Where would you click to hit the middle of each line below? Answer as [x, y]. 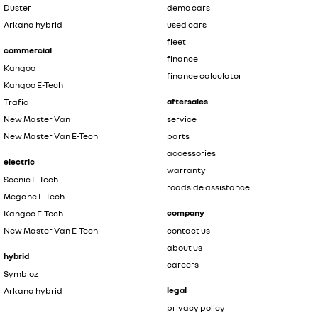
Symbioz [21, 274]
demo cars [188, 8]
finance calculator [204, 76]
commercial [28, 50]
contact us [188, 231]
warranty [186, 170]
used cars [186, 25]
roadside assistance [208, 187]
